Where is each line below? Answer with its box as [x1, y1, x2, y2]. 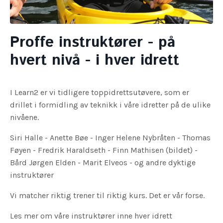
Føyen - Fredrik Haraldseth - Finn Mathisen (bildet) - [10, 145, 198, 155]
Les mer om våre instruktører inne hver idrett [10, 211, 172, 221]
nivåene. [10, 112, 39, 122]
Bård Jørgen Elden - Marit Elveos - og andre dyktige [10, 158, 196, 168]
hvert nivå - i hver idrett [10, 50, 179, 72]
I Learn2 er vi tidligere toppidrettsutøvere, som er [10, 88, 189, 98]
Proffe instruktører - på [10, 32, 175, 54]
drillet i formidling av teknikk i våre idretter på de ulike [10, 100, 211, 110]
